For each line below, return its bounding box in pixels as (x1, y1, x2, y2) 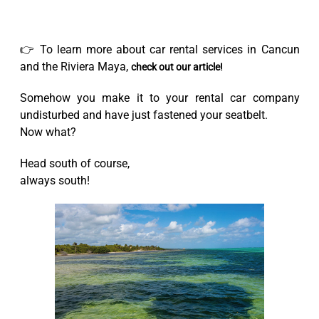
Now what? (19, 125, 76, 140)
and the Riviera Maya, (19, 60, 131, 74)
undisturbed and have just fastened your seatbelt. (19, 108, 268, 122)
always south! (19, 174, 90, 188)
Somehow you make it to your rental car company (19, 91, 300, 105)
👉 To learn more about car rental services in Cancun (19, 43, 300, 57)
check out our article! (130, 61, 223, 73)
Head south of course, (19, 157, 130, 171)
